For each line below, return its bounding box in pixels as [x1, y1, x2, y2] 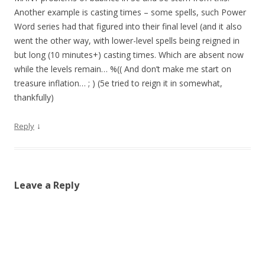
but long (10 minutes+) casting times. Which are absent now [14, 49, 244, 61]
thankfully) [14, 92, 54, 104]
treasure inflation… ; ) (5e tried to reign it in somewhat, [14, 77, 222, 89]
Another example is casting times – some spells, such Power [14, 7, 246, 18]
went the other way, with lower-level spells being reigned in [14, 35, 240, 47]
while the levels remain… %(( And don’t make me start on [14, 63, 231, 75]
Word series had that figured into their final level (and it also [14, 21, 242, 33]
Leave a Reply [14, 179, 79, 192]
